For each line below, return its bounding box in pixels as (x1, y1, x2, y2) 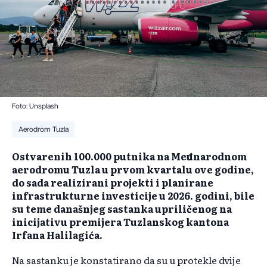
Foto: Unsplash (12, 103, 58, 110)
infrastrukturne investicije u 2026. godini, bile (12, 188, 254, 203)
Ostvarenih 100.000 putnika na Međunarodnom (12, 149, 247, 164)
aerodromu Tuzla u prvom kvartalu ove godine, (12, 162, 254, 177)
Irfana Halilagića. (12, 228, 103, 243)
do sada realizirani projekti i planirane (12, 175, 213, 190)
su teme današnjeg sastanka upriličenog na (12, 201, 232, 216)
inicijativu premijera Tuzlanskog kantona (12, 215, 229, 229)
